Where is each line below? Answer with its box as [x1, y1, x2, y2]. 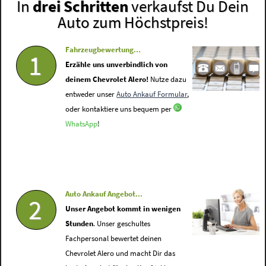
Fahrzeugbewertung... [65, 45, 141, 55]
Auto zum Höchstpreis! [57, 12, 208, 33]
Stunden [65, 219, 94, 229]
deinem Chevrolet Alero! [65, 75, 149, 84]
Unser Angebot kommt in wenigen [65, 204, 181, 214]
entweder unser [65, 90, 117, 99]
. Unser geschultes [93, 219, 151, 229]
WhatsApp [65, 119, 98, 129]
